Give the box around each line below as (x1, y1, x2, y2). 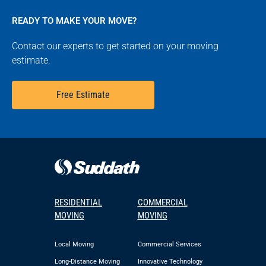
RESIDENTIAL (55, 197, 102, 208)
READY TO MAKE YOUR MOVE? (12, 15, 137, 27)
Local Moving (55, 240, 94, 248)
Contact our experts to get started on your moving (12, 40, 218, 52)
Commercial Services (137, 240, 201, 248)
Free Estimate (56, 89, 110, 101)
